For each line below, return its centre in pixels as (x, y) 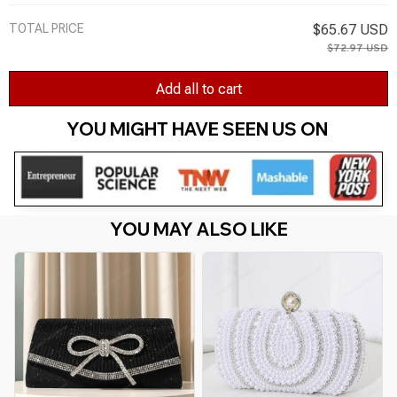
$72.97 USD (358, 49)
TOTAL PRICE (47, 29)
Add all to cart (198, 89)
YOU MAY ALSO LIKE (198, 229)
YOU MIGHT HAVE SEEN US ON (198, 129)
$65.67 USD (350, 30)
